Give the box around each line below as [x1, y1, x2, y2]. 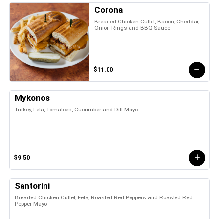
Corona [94, 4, 123, 15]
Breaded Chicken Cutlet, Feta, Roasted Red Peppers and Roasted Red [15, 194, 193, 201]
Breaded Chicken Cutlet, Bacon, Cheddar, [94, 18, 200, 25]
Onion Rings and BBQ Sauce [94, 24, 171, 31]
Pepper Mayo [15, 200, 47, 207]
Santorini [15, 180, 50, 191]
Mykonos [15, 92, 50, 103]
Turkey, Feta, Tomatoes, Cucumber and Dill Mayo [15, 106, 138, 113]
